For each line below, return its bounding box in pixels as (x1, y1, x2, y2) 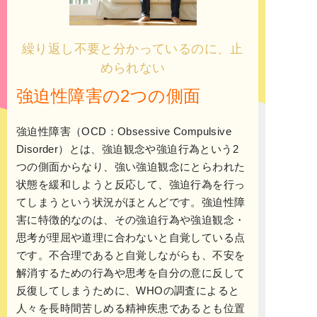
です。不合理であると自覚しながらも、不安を (16, 249, 246, 262)
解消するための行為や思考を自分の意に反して (16, 267, 246, 279)
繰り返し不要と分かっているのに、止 (22, 42, 243, 57)
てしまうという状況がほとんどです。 (16, 196, 202, 209)
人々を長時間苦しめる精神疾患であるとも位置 (16, 302, 246, 315)
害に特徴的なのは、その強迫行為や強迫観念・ (16, 214, 246, 226)
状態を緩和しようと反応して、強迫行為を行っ (16, 178, 246, 191)
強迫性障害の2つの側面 (16, 86, 201, 106)
